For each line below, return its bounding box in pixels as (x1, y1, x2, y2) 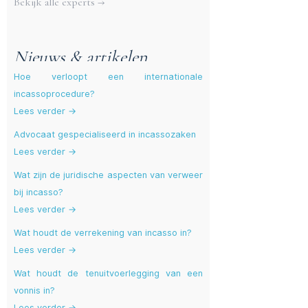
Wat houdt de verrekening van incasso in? (14, 228, 192, 239)
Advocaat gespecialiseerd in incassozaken (14, 129, 196, 140)
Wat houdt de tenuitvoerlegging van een (14, 268, 203, 279)
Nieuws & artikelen (14, 45, 147, 67)
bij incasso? (14, 187, 63, 198)
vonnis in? (14, 285, 55, 296)
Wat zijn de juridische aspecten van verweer (14, 170, 203, 181)
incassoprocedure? (14, 89, 95, 100)
